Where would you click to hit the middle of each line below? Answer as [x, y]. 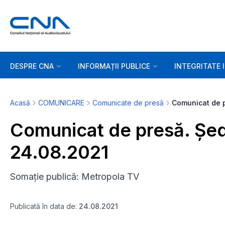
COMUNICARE [61, 103]
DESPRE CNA [32, 66]
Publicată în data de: [44, 206]
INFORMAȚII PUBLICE [114, 66]
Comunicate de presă [128, 103]
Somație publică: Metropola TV [75, 177]
